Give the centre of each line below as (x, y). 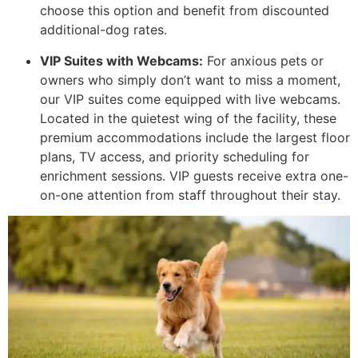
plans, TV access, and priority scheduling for (175, 156)
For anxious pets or (263, 60)
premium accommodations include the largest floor (195, 137)
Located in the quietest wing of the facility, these (188, 118)
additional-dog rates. (103, 30)
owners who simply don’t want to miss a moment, (190, 80)
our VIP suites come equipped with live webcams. (190, 99)
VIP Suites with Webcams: (121, 60)
